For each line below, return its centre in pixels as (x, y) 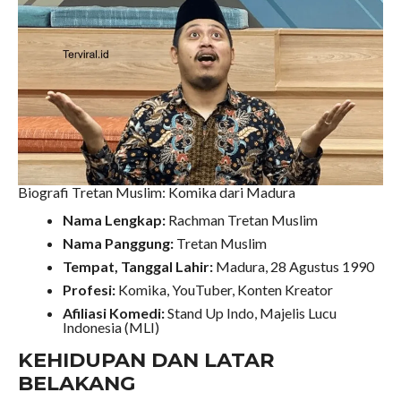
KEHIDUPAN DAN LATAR (146, 359)
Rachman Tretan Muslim (241, 219)
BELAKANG (77, 383)
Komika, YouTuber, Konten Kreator (224, 289)
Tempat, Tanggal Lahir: (137, 266)
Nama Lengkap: (114, 219)
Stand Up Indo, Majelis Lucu (250, 312)
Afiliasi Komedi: (113, 312)
